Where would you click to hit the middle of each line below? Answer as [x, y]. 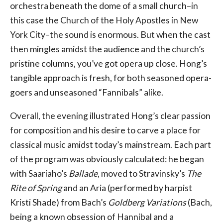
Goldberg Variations [147, 202]
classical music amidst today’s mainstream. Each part [111, 144]
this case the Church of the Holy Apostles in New [104, 20]
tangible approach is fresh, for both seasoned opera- [111, 78]
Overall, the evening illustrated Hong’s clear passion [110, 115]
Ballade [83, 173]
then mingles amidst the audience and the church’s [107, 49]
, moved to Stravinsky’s [142, 173]
